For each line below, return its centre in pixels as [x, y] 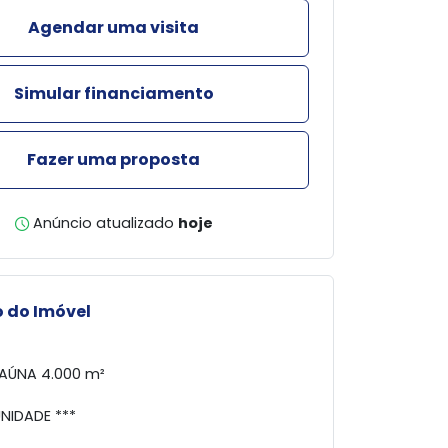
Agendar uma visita [113, 27]
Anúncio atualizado [103, 223]
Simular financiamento [113, 93]
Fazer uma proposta [113, 159]
